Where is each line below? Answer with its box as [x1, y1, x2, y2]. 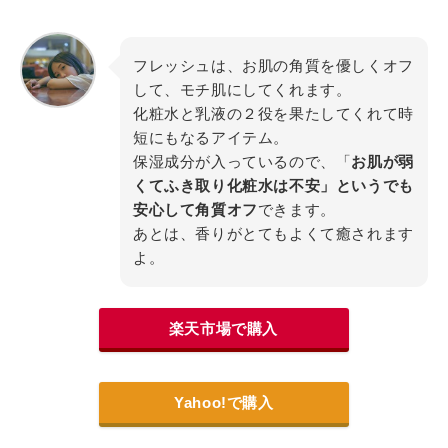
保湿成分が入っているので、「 [133, 152, 352, 170]
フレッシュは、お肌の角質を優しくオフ [133, 56, 414, 74]
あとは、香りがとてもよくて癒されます [133, 224, 414, 242]
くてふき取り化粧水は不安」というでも [133, 176, 414, 194]
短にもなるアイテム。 [133, 128, 289, 146]
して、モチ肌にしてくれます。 [133, 80, 352, 98]
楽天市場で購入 [168, 319, 279, 337]
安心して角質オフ [133, 200, 258, 218]
